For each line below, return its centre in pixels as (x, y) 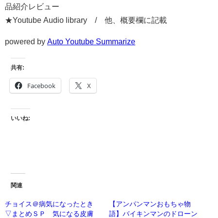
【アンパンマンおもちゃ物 (150, 204)
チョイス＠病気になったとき (49, 204)
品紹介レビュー (32, 7)
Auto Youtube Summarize (91, 42)
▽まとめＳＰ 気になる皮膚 (49, 213)
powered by (26, 42)
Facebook (41, 86)
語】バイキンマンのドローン (153, 213)
